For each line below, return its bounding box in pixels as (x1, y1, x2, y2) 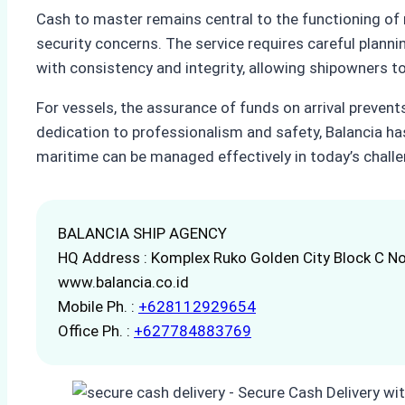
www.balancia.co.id (58, 272, 189, 291)
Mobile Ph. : (58, 297, 138, 316)
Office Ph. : (58, 321, 134, 340)
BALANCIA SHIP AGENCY (58, 223, 227, 242)
